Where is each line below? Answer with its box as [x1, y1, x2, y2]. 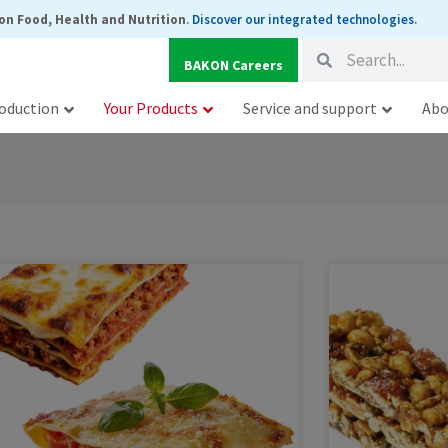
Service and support [243, 97, 377, 118]
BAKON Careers [184, 56, 284, 74]
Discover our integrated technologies [191, 11, 414, 28]
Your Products [104, 97, 198, 118]
